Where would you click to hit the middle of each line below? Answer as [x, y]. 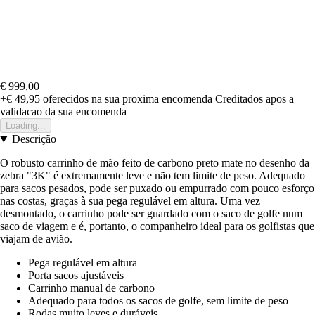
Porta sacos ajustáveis [76, 276]
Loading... [26, 126]
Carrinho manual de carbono [91, 288]
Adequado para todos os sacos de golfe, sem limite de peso [158, 301]
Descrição [34, 139]
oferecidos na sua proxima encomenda [126, 99]
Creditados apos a [255, 99]
